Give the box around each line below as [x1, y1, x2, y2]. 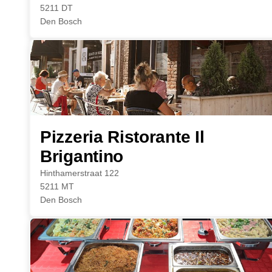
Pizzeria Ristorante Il [40, 127, 205, 146]
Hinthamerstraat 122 [40, 168, 119, 178]
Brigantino [40, 147, 123, 166]
